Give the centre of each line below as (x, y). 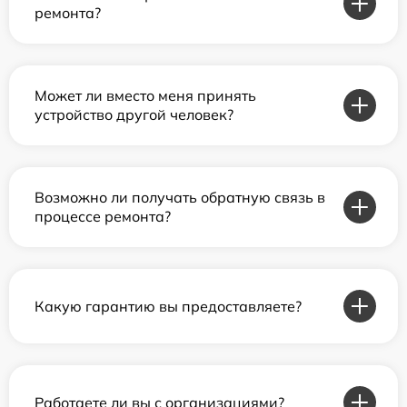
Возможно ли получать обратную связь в (180, 198)
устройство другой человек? (134, 115)
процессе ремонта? (103, 217)
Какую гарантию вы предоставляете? (168, 306)
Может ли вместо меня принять (145, 96)
